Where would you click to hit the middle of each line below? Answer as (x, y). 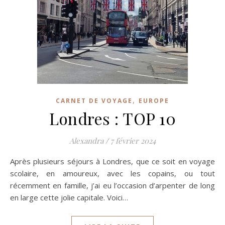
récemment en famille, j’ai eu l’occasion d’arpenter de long (113, 185)
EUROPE (154, 101)
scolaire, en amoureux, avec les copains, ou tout (113, 173)
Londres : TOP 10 (113, 118)
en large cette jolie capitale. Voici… (69, 197)
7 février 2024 (133, 141)
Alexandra (86, 141)
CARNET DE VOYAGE (94, 101)
